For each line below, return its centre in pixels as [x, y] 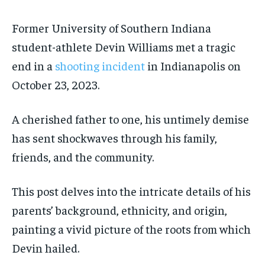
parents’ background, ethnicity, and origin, [119, 209]
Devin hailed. [46, 247]
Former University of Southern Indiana [112, 27]
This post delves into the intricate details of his [131, 190]
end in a [33, 65]
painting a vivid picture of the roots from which [131, 228]
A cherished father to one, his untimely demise [130, 118]
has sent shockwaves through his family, [114, 137]
